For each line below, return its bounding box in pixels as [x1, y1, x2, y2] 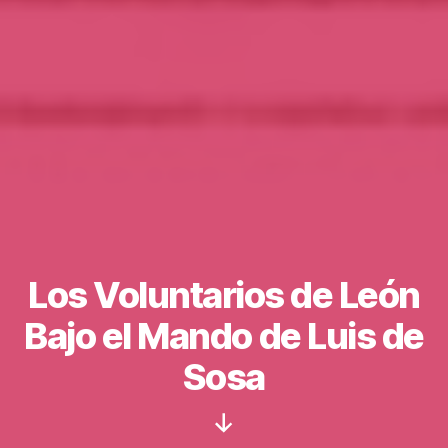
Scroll [222, 421, 267, 443]
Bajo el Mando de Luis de [24, 314, 424, 358]
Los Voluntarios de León [28, 273, 420, 317]
